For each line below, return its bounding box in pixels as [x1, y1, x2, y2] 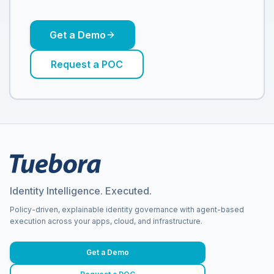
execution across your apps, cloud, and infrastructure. [10, 217, 202, 226]
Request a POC [51, 58, 123, 71]
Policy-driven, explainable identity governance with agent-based [10, 205, 244, 215]
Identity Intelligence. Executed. [10, 185, 152, 198]
